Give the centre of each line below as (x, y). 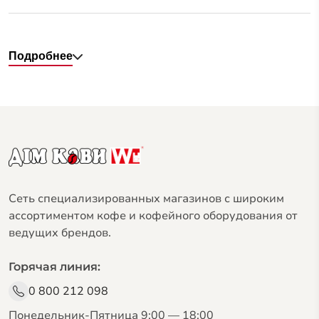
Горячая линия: (54, 266)
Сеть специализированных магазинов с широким (146, 198)
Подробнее (41, 56)
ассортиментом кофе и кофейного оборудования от (153, 215)
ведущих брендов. (60, 232)
